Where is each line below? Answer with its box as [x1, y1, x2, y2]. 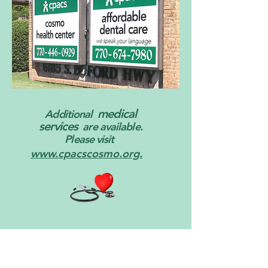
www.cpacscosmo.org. [31, 147, 142, 160]
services [39, 119, 78, 133]
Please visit [65, 132, 117, 146]
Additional [45, 107, 98, 121]
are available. [78, 120, 142, 133]
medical [97, 106, 136, 121]
